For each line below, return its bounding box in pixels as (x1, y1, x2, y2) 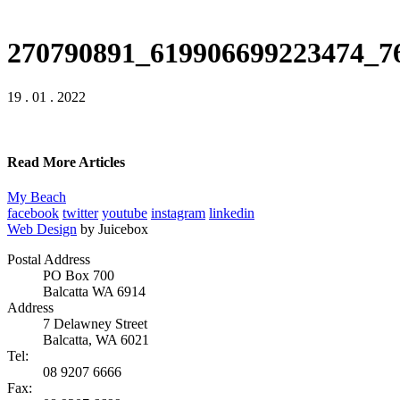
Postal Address (7, 252, 90, 268)
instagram (151, 205, 205, 221)
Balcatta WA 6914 (43, 284, 146, 300)
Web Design (7, 221, 77, 237)
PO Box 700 (43, 268, 114, 284)
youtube (102, 205, 147, 221)
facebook (7, 205, 59, 221)
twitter (62, 205, 98, 221)
